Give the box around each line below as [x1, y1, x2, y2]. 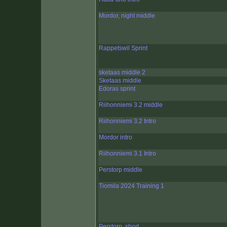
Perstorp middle [99, 166, 142, 174]
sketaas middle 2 [99, 69, 145, 77]
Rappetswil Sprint [99, 45, 147, 52]
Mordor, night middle [99, 12, 155, 20]
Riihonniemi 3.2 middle [99, 101, 163, 109]
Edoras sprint [99, 85, 135, 93]
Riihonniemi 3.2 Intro [99, 118, 156, 125]
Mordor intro [99, 134, 132, 141]
